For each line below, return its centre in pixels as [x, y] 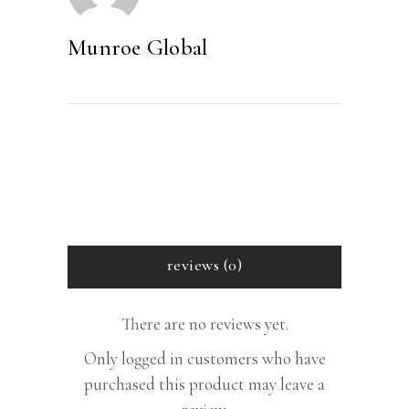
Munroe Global [138, 47]
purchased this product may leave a [204, 384]
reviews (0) [204, 265]
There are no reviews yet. [204, 324]
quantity [205, 40]
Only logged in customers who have [204, 358]
